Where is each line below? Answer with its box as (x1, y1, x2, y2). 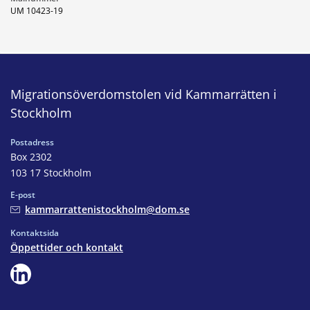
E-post (10, 188, 35, 201)
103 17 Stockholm (10, 165, 91, 179)
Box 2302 (10, 149, 52, 163)
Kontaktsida (10, 226, 59, 239)
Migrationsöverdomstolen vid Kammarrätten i (10, 85, 277, 102)
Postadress (10, 136, 54, 148)
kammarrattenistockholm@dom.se (25, 202, 190, 216)
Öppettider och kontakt (10, 240, 123, 254)
